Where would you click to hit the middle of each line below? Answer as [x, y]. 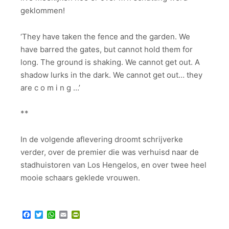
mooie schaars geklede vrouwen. [80, 177]
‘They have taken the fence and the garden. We [105, 36]
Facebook [50, 215]
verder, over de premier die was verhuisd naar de [110, 152]
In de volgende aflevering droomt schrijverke [102, 139]
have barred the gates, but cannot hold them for [107, 49]
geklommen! [43, 11]
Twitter [56, 215]
